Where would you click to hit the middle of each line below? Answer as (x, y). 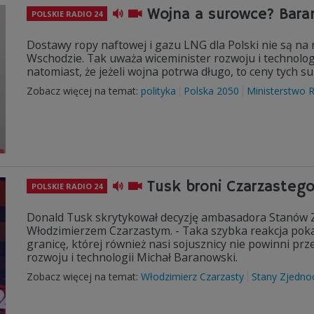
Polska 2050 (211, 91)
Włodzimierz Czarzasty (192, 277)
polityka (158, 91)
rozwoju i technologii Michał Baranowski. (132, 257)
